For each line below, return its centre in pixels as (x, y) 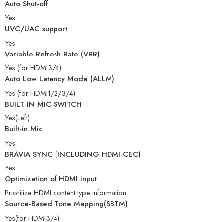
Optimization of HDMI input (51, 179)
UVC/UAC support (36, 29)
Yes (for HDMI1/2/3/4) (40, 93)
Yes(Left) (17, 118)
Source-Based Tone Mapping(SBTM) (66, 204)
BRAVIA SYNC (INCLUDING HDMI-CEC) (73, 154)
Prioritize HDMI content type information (66, 193)
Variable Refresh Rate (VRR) (52, 54)
